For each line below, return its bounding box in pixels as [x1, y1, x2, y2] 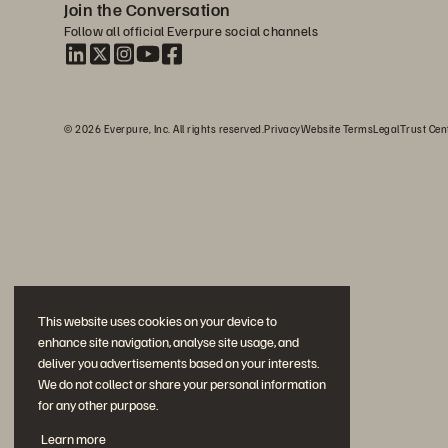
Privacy [264, 122, 301, 135]
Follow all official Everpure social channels [64, 22, 318, 39]
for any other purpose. [38, 396, 158, 414]
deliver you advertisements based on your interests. [38, 354, 319, 372]
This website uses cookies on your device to [38, 312, 277, 330]
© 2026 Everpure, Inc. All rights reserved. [64, 122, 264, 135]
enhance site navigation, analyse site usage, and [38, 333, 299, 351]
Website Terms [300, 122, 373, 135]
